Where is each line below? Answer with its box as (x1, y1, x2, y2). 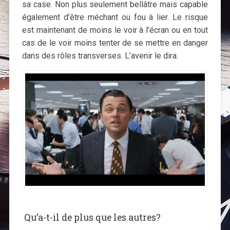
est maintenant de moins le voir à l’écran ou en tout (22, 25, 208, 35)
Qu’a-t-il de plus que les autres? (22, 212, 161, 224)
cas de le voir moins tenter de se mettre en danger (22, 38, 208, 48)
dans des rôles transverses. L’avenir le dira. (22, 51, 178, 61)
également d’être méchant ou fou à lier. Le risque (22, 12, 208, 23)
